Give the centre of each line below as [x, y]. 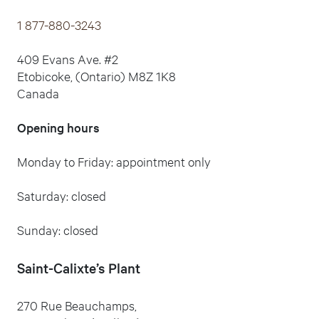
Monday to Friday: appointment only [114, 161]
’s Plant [118, 267]
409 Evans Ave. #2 [68, 58]
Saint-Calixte [57, 267]
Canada [38, 93]
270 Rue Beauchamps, [77, 305]
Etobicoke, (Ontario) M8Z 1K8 [96, 75]
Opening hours [58, 127]
